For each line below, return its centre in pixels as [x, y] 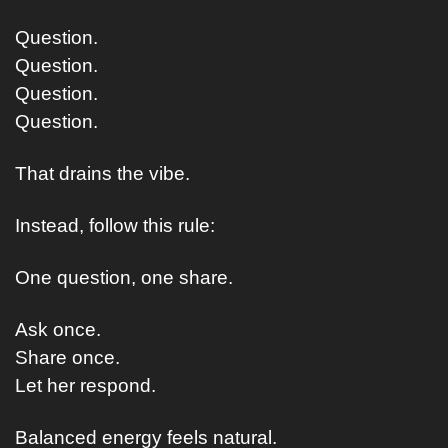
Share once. [67, 357]
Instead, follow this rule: [115, 225]
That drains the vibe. [102, 173]
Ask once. [58, 329]
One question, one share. [124, 277]
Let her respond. [85, 385]
